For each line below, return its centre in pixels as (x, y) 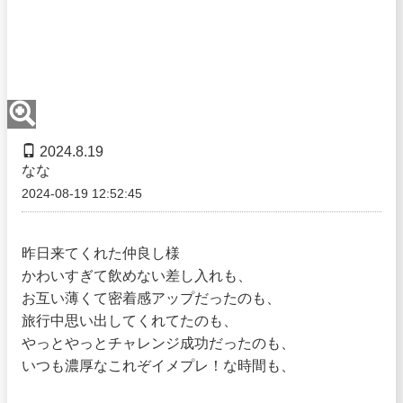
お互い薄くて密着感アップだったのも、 (151, 298)
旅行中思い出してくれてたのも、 (130, 321)
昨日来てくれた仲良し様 (101, 253)
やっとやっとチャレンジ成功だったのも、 (158, 343)
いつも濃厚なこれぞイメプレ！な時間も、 (158, 366)
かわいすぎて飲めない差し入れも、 (137, 276)
